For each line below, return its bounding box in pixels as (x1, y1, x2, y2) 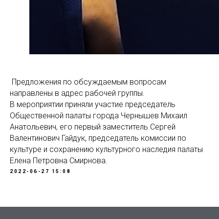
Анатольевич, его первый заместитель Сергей (10, 122, 175, 131)
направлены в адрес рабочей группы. (10, 88, 145, 98)
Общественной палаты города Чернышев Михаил (10, 111, 187, 120)
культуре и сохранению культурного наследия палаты (10, 145, 203, 154)
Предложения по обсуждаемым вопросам (10, 77, 166, 87)
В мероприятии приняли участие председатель (10, 100, 175, 109)
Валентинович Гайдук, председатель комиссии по (10, 133, 186, 143)
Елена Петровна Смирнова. (10, 156, 108, 165)
